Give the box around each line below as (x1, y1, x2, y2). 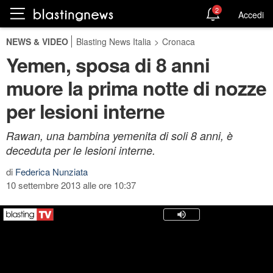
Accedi (238, 8, 264, 21)
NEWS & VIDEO (6, 35, 68, 48)
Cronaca (162, 35, 195, 48)
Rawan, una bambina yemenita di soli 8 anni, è (6, 128, 233, 143)
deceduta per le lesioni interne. (6, 143, 155, 158)
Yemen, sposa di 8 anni (6, 51, 210, 79)
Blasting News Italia (76, 35, 151, 48)
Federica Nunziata (15, 165, 88, 178)
